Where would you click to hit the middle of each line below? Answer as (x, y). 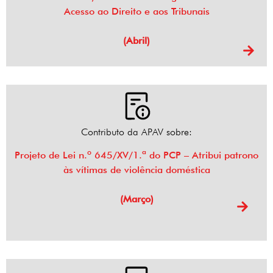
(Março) (136, 199)
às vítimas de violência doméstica (136, 170)
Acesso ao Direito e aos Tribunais (136, 12)
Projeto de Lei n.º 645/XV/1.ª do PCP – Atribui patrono (136, 155)
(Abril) (136, 41)
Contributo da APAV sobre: (136, 132)
